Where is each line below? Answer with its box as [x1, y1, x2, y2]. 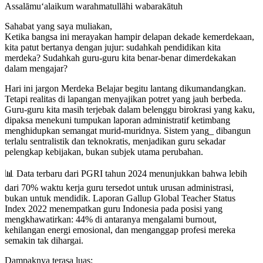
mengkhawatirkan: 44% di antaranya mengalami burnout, [5, 214, 217, 225]
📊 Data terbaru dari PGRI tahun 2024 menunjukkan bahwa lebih [5, 168, 247, 179]
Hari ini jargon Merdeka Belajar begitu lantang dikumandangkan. [5, 83, 246, 94]
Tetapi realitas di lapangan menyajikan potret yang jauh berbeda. [5, 94, 242, 104]
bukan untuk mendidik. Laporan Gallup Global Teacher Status [5, 193, 235, 204]
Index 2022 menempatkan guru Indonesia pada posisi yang [5, 204, 222, 214]
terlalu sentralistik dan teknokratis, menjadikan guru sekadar [5, 136, 225, 147]
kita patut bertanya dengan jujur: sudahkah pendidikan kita [5, 42, 221, 53]
